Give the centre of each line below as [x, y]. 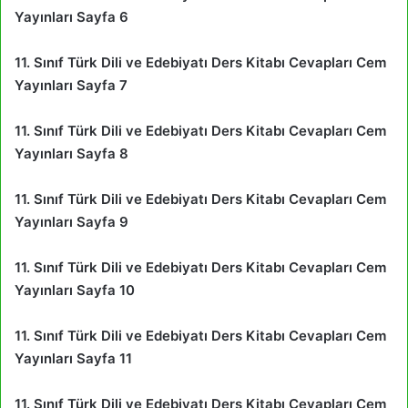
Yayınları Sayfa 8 [71, 153]
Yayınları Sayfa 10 [75, 290]
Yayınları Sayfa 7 [71, 85]
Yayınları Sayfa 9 [71, 221]
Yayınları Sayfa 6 [71, 16]
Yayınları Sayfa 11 [73, 358]
